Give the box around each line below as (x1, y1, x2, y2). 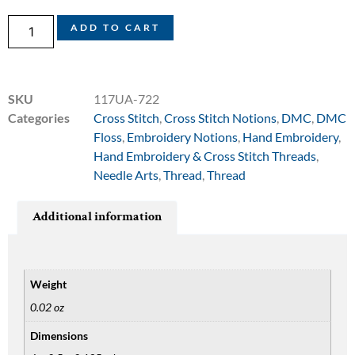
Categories (8, 109, 70, 125)
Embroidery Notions (127, 128, 238, 144)
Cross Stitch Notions (164, 109, 277, 125)
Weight (30, 277, 67, 292)
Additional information (32, 208, 162, 226)
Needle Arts (94, 166, 158, 182)
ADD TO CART (71, 21, 161, 33)
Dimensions (30, 328, 89, 342)
